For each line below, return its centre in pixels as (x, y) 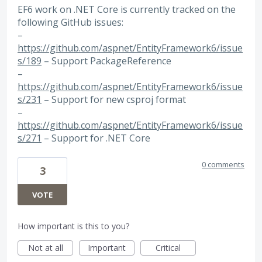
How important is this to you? (73, 226)
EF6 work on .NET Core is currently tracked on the (127, 9)
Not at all (45, 248)
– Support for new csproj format (114, 99)
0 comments (223, 165)
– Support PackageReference (106, 61)
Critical (168, 248)
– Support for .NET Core (96, 138)
